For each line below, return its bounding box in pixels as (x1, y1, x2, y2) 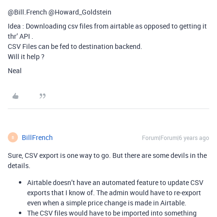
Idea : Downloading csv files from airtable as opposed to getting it (8, 21, 207, 31)
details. (8, 161, 31, 170)
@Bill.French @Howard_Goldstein (8, 7, 111, 16)
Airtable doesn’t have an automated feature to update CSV (27, 178, 203, 187)
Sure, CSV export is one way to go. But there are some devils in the (8, 151, 207, 160)
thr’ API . (8, 31, 33, 41)
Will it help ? (8, 52, 45, 61)
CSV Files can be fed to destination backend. (8, 42, 142, 51)
